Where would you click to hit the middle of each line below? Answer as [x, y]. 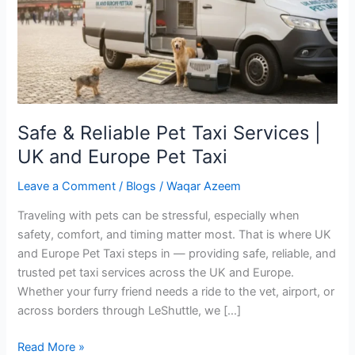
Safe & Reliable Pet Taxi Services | [170, 132]
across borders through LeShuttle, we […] [130, 311]
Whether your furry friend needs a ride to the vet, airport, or [176, 292]
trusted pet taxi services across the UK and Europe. [156, 273]
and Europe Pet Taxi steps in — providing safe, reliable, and [177, 254]
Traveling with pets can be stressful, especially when [159, 216]
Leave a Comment [67, 186]
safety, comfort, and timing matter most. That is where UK [175, 235]
